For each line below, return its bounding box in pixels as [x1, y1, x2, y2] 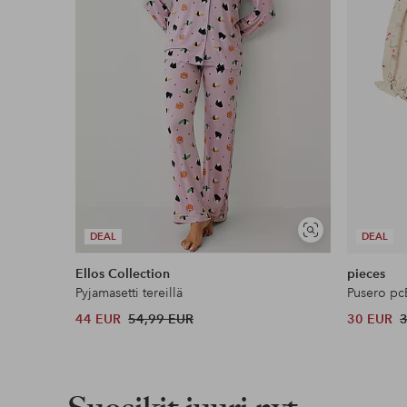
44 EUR [75, 311, 122, 328]
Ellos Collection [75, 265, 171, 283]
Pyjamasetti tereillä [75, 284, 184, 302]
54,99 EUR [128, 311, 194, 328]
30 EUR [347, 311, 393, 328]
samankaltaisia [309, 245, 385, 260]
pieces [347, 265, 386, 283]
